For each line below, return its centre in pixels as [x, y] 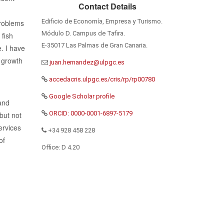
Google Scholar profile [81, 96]
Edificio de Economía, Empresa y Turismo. [102, 21]
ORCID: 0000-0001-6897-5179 [90, 113]
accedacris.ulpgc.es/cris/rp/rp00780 [102, 79]
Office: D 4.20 [61, 147]
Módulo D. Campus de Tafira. [83, 33]
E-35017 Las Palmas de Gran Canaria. [95, 45]
